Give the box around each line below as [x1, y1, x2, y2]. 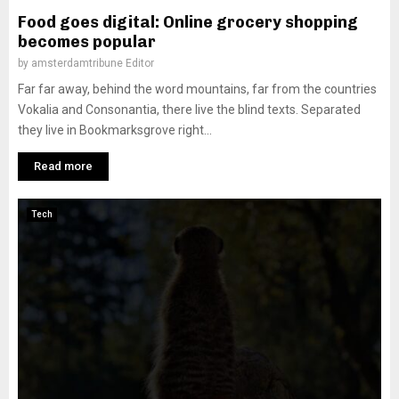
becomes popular [18, 32, 156, 52]
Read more [34, 159, 93, 173]
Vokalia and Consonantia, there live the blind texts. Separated [18, 102, 361, 117]
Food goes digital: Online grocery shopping [18, 12, 358, 32]
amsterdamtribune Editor [31, 57, 154, 69]
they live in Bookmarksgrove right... [18, 123, 212, 137]
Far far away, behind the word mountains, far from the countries [18, 82, 377, 96]
